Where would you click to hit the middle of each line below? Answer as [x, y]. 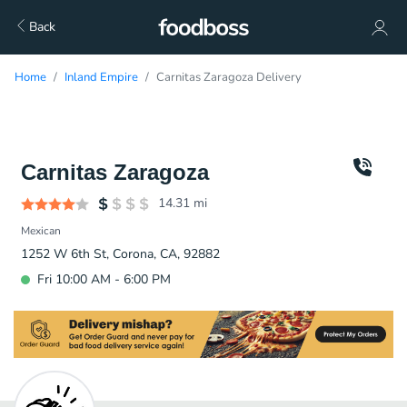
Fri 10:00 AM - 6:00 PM [104, 279]
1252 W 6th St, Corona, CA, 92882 [120, 254]
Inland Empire [101, 77]
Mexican [41, 231]
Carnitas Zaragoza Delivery [229, 77]
